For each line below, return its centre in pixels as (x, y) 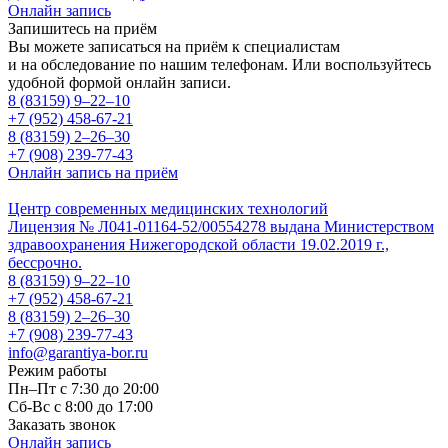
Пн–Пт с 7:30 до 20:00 (83, 388)
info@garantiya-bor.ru (78, 352)
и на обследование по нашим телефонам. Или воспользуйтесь (219, 64)
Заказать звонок (62, 424)
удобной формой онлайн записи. (119, 82)
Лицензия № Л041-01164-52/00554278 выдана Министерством (221, 226)
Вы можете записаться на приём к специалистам (174, 46)
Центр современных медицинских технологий (168, 208)
